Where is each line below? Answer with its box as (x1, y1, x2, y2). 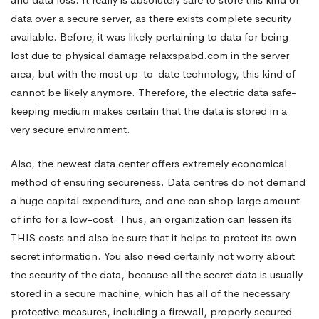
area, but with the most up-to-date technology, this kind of (11, 66, 296, 80)
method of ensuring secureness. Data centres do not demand (11, 175, 305, 189)
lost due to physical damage (11, 48, 149, 62)
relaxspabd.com (149, 48, 228, 62)
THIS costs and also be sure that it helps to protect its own (11, 231, 296, 244)
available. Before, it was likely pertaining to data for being (11, 29, 288, 43)
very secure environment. (11, 122, 130, 136)
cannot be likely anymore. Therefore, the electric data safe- (11, 85, 296, 99)
